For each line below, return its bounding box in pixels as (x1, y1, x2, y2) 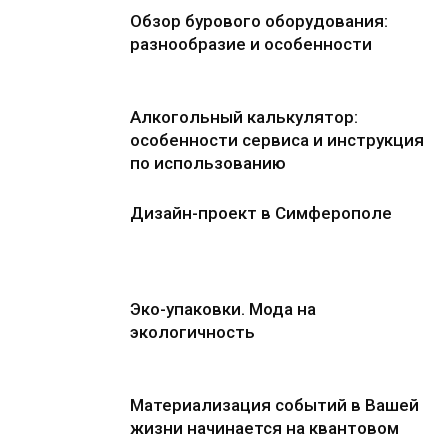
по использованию (130, 152, 286, 173)
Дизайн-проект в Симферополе (130, 202, 392, 223)
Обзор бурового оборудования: (130, 10, 388, 31)
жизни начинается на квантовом (130, 417, 399, 438)
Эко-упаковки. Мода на (130, 298, 316, 319)
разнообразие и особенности (130, 33, 372, 54)
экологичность (130, 321, 255, 342)
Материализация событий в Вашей (130, 394, 419, 415)
